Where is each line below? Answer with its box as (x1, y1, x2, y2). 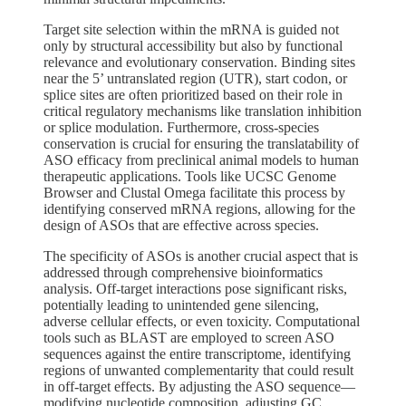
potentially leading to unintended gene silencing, (43, 296, 319, 313)
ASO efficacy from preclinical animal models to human (43, 151, 359, 168)
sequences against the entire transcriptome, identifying (43, 345, 351, 362)
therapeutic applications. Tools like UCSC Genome (43, 168, 336, 184)
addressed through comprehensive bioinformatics (43, 264, 323, 280)
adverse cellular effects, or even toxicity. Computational (43, 313, 360, 329)
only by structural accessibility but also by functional (43, 37, 343, 53)
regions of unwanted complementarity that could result (43, 362, 353, 378)
